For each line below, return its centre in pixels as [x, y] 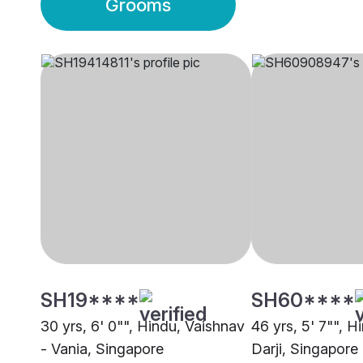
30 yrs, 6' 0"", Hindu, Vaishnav [143, 327]
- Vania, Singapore [102, 349]
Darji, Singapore [305, 349]
